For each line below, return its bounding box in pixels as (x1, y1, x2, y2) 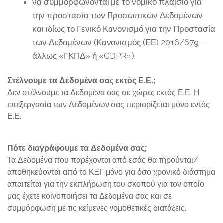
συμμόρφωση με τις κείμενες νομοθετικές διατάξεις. (7, 203, 186, 213)
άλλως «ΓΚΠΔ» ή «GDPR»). (32, 51, 136, 61)
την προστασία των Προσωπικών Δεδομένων (32, 10, 203, 20)
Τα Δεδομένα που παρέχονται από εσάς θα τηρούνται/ (7, 155, 198, 165)
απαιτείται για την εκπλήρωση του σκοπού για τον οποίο (7, 179, 204, 189)
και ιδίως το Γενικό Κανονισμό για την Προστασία (32, 24, 215, 34)
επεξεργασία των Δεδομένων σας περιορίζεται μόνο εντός (7, 100, 210, 109)
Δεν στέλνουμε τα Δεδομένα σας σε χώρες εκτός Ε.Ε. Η (7, 88, 200, 97)
